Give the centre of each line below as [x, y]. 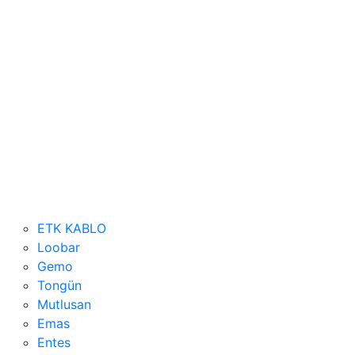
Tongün [59, 285]
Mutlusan [64, 304]
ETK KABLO [71, 228]
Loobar [58, 247]
